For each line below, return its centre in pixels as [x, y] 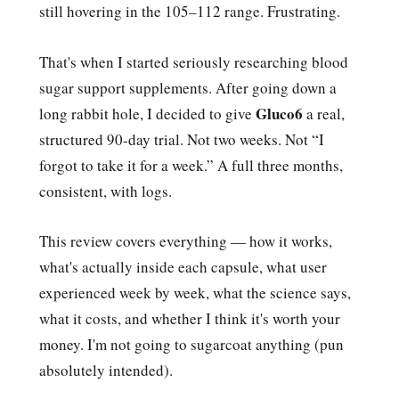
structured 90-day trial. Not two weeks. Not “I [182, 139]
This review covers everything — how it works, [186, 240]
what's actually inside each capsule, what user [183, 266]
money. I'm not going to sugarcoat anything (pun [191, 344]
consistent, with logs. [106, 191]
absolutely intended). [106, 370]
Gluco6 [279, 113]
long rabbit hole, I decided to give [147, 113]
